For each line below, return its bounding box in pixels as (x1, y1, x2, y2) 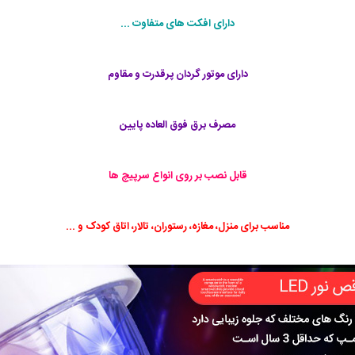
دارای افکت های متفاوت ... (120, 14, 235, 32)
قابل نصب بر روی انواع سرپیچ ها (108, 166, 247, 185)
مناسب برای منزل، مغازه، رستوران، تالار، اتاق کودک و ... (66, 217, 289, 235)
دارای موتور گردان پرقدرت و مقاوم (107, 65, 248, 83)
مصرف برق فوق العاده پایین (120, 116, 235, 134)
